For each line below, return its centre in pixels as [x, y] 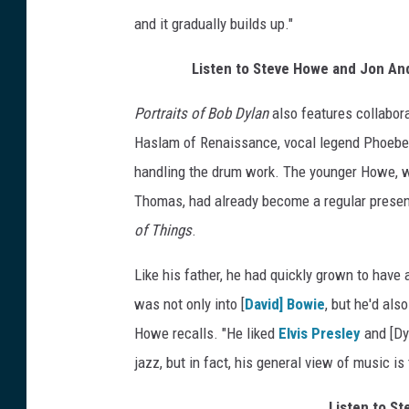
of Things [163, 230]
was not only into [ [189, 304]
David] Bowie [285, 304]
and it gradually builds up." [214, 23]
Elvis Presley [320, 333]
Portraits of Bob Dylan [201, 113]
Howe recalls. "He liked [206, 333]
